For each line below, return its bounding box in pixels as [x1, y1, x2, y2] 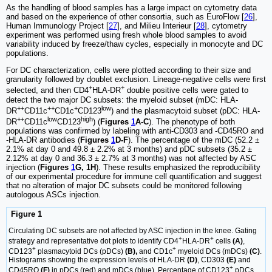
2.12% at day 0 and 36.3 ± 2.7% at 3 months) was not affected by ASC [6, 154, 256, 163]
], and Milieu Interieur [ [117, 21, 196, 31]
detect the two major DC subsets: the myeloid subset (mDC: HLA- [6, 95, 238, 104]
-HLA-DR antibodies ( [6, 135, 80, 145]
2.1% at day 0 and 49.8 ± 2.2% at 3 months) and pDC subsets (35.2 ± [6, 144, 252, 154]
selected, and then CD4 [6, 86, 89, 95]
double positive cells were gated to [124, 86, 248, 95]
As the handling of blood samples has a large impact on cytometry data [6, 3, 257, 13]
